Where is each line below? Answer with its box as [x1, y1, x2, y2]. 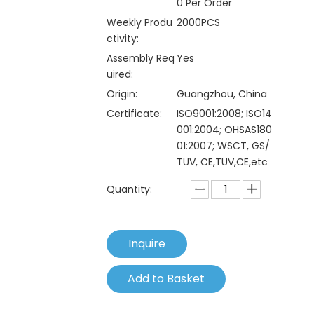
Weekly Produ [107, 15, 172, 29]
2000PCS [177, 15, 220, 29]
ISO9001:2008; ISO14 [177, 107, 272, 121]
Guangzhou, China [177, 87, 267, 101]
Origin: [107, 87, 137, 101]
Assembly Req [107, 51, 175, 65]
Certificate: [107, 107, 162, 121]
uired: [107, 67, 133, 81]
